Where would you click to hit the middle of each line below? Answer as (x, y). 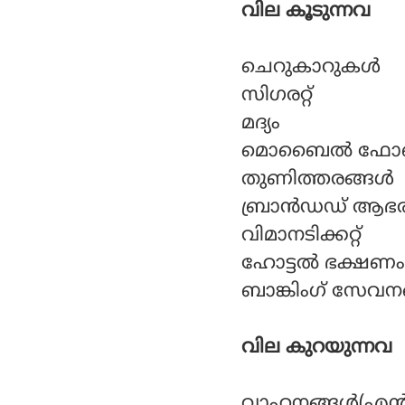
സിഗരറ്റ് (277, 95)
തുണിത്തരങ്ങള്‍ (318, 179)
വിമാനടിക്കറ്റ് (301, 235)
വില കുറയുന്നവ (317, 348)
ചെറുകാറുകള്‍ (311, 67)
